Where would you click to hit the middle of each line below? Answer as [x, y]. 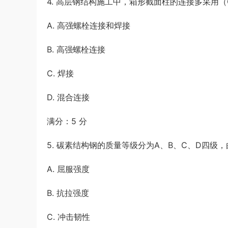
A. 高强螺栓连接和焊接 [89, 25]
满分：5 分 [67, 121]
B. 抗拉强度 [68, 193]
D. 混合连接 [68, 97]
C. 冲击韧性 [68, 217]
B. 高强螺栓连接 [76, 49]
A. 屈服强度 [68, 169]
